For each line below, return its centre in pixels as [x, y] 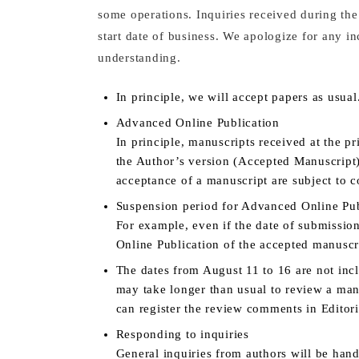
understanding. [139, 58]
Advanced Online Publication [198, 122]
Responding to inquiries [182, 334]
